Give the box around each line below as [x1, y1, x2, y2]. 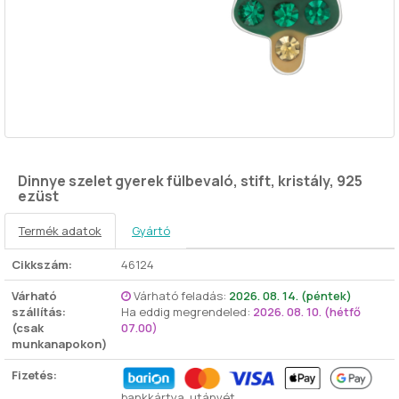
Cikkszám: [12, 256, 72, 273]
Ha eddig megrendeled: [121, 304, 253, 320]
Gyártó [132, 223, 170, 239]
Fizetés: [12, 367, 57, 383]
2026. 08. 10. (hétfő [253, 304, 361, 320]
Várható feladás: [134, 288, 229, 304]
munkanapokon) [12, 336, 107, 352]
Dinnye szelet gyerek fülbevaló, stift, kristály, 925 [18, 171, 362, 191]
